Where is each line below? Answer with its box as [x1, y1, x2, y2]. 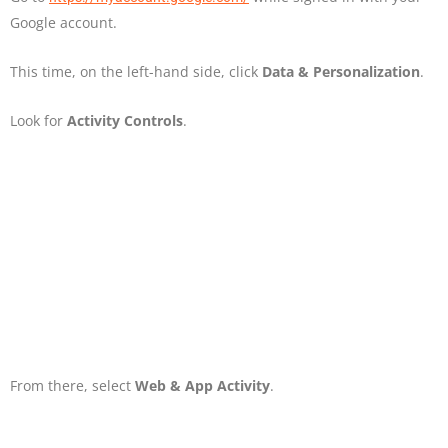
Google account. [10, 13, 117, 33]
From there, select [10, 375, 131, 395]
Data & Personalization [262, 62, 420, 82]
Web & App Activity [131, 375, 270, 395]
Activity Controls [67, 111, 183, 131]
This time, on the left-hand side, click [10, 62, 262, 82]
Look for [10, 111, 67, 131]
